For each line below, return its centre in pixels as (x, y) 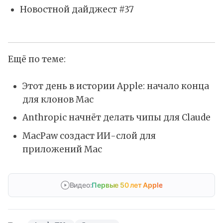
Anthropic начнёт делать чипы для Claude (116, 118)
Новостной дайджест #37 (77, 10)
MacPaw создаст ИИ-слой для (89, 136)
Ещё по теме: (37, 59)
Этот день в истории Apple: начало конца (115, 86)
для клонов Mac (58, 99)
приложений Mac (62, 149)
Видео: (81, 185)
